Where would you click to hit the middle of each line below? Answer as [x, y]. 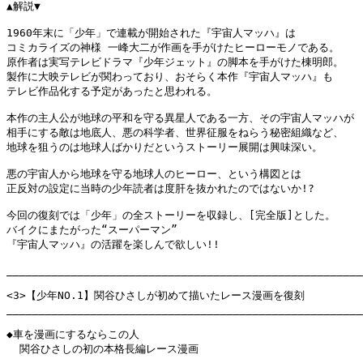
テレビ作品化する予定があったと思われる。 [112, 92]
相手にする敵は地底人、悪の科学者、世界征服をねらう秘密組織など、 [175, 133]
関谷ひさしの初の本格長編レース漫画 [102, 349]
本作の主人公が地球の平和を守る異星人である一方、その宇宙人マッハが [180, 118]
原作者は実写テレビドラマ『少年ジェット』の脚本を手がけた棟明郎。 [175, 62]
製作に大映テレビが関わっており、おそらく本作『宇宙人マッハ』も [170, 77]
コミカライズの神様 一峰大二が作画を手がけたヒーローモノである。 [173, 48]
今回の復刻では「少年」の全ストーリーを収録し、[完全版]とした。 [171, 216]
